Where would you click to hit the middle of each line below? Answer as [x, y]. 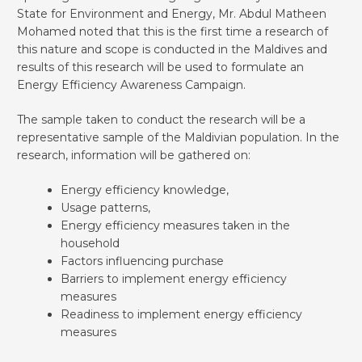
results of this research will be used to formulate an [160, 67]
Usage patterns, [105, 207]
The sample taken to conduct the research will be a [161, 119]
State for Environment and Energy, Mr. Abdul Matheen [172, 13]
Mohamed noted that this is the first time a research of [173, 31]
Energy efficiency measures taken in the [175, 225]
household [90, 243]
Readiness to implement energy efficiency [181, 314]
